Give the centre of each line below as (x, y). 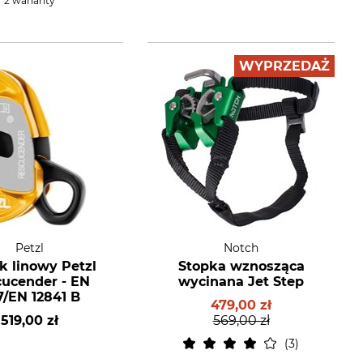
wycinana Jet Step (241, 282)
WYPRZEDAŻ (284, 66)
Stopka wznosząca (241, 266)
